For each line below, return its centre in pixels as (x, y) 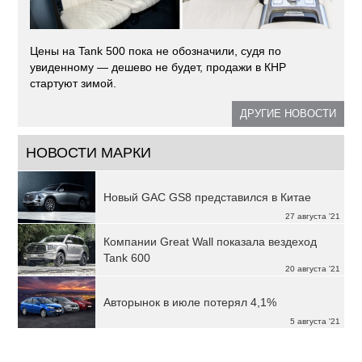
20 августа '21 (312, 269)
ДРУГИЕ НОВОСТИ (288, 114)
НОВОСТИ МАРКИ (89, 153)
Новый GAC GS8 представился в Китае (208, 198)
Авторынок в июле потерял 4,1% (190, 303)
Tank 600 (127, 258)
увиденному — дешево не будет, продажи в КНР (158, 67)
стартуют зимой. (74, 84)
